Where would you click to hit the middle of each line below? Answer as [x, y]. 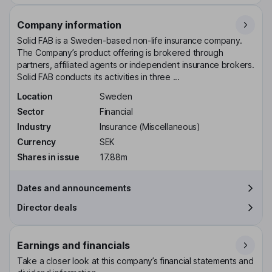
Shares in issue [48, 157]
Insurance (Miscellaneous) [150, 126]
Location [35, 97]
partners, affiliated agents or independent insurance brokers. [136, 65]
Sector [31, 112]
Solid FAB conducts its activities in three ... [98, 77]
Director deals [47, 207]
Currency [36, 141]
